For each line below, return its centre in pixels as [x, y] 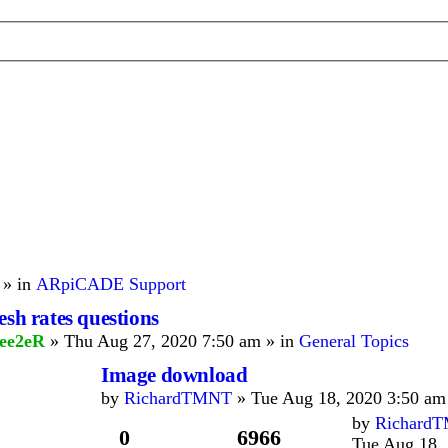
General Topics [354, 341]
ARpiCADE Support [111, 284]
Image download [174, 375]
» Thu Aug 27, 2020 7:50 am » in [172, 341]
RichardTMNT [178, 398]
